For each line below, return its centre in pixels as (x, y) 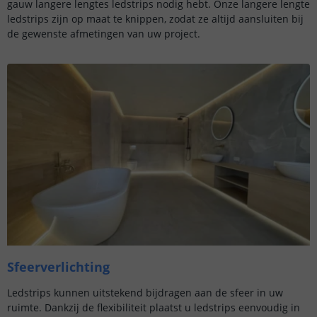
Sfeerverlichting (58, 267)
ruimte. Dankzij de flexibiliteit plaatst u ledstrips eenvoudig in (154, 308)
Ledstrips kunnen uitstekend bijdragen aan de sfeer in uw (145, 293)
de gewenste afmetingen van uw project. (104, 34)
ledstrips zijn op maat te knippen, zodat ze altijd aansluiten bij (155, 19)
